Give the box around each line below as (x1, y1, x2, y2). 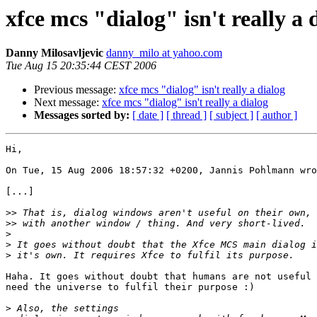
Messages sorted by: (34, 109, 129, 122)
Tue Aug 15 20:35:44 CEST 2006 (6, 59, 156, 72)
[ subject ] (209, 109, 253, 122)
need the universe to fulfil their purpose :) (6, 282, 255, 293)
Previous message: (34, 83, 119, 96)
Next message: (34, 96, 102, 109)
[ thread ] (166, 109, 207, 122)
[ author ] (256, 109, 297, 122)
